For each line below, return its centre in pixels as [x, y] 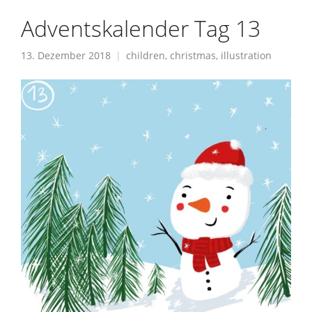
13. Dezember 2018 [66, 55]
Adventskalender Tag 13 [141, 28]
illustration [246, 55]
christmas [193, 55]
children [146, 55]
